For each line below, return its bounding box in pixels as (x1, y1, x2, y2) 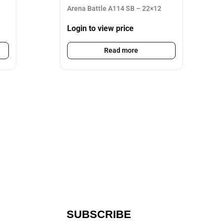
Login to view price (67, 24, 134, 34)
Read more (104, 46, 139, 55)
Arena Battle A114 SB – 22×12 (67, 4, 161, 12)
